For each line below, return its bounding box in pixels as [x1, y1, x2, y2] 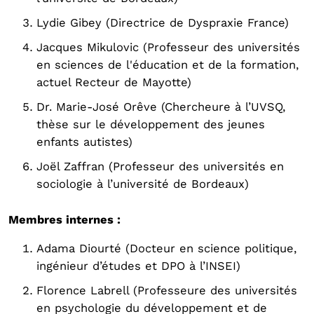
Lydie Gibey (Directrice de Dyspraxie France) [36, 16, 289, 29]
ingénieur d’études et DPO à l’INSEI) [36, 259, 240, 273]
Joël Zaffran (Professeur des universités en [36, 160, 284, 173]
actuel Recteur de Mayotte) [36, 76, 191, 89]
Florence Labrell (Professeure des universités [36, 284, 297, 297]
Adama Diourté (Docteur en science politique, [36, 242, 296, 255]
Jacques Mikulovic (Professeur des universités [36, 41, 300, 54]
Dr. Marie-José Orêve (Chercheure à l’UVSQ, [36, 100, 285, 114]
